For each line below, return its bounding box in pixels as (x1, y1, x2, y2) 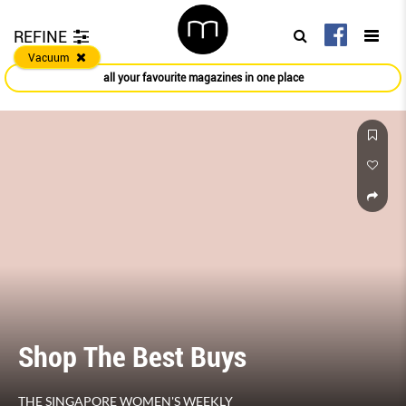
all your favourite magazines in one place (102, 72, 304, 85)
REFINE (14, 27, 67, 46)
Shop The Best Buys (18, 340, 246, 375)
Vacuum (28, 52, 69, 64)
